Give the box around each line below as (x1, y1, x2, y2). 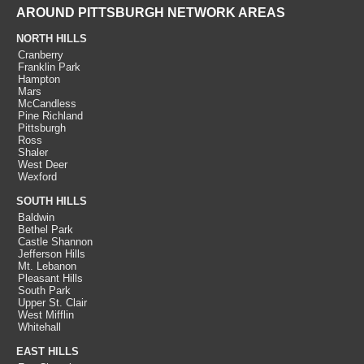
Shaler (18, 146, 48, 158)
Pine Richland (18, 110, 83, 122)
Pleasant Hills (18, 272, 83, 284)
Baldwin (18, 211, 54, 223)
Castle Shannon (18, 236, 93, 248)
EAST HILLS (16, 345, 79, 357)
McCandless (18, 97, 76, 110)
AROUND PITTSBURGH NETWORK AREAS (16, 6, 285, 19)
